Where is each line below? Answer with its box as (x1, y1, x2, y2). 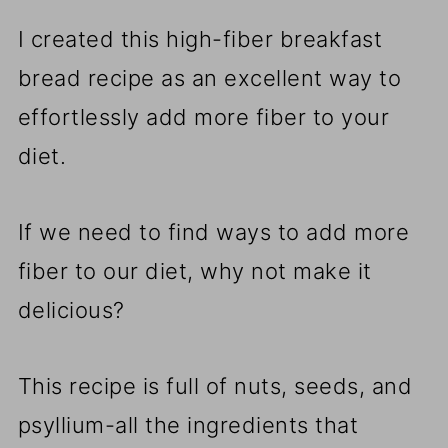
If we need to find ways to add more (17, 219, 410, 246)
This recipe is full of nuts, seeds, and (17, 373, 413, 400)
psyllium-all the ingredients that (17, 412, 359, 439)
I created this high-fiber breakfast (17, 26, 383, 53)
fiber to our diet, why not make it (17, 258, 372, 285)
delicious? (17, 297, 125, 324)
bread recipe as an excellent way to (17, 65, 402, 92)
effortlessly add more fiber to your (17, 104, 390, 131)
